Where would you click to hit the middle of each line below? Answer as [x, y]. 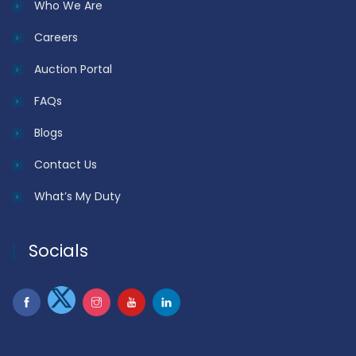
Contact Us [65, 165]
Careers [56, 38]
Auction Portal [73, 70]
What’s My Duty [77, 197]
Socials [58, 251]
